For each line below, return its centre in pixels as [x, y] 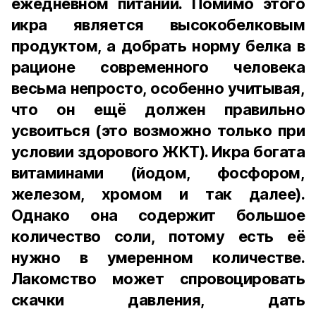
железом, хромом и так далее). [158, 194]
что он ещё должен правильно [158, 109]
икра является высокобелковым [158, 25]
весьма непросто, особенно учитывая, [158, 88]
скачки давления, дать [158, 300]
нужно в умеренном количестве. [158, 257]
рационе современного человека [158, 67]
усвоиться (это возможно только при [158, 130]
